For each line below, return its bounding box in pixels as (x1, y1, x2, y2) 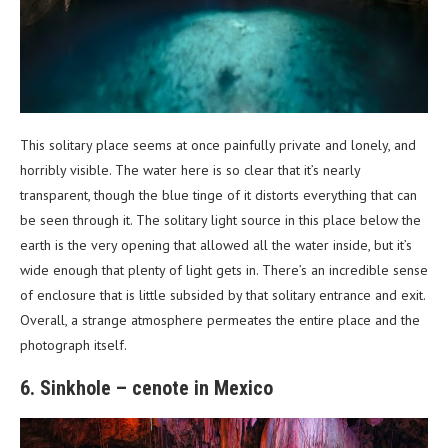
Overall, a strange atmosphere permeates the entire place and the (20, 311, 420, 330)
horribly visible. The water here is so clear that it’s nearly (20, 161, 360, 180)
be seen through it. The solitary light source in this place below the (20, 211, 421, 230)
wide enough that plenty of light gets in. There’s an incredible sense (20, 261, 428, 280)
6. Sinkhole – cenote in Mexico (20, 376, 273, 401)
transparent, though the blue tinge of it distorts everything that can (20, 186, 417, 205)
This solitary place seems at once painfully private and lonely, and (20, 136, 416, 155)
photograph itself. (20, 336, 127, 355)
